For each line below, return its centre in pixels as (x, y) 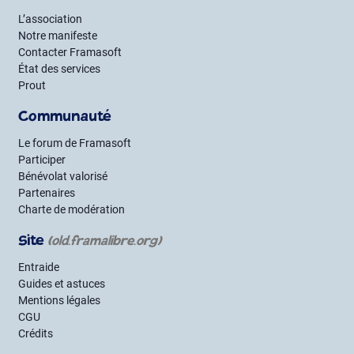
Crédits (36, 333)
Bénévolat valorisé (63, 176)
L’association (50, 19)
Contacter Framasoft (70, 52)
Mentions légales (59, 300)
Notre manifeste (58, 35)
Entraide (39, 267)
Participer (42, 159)
